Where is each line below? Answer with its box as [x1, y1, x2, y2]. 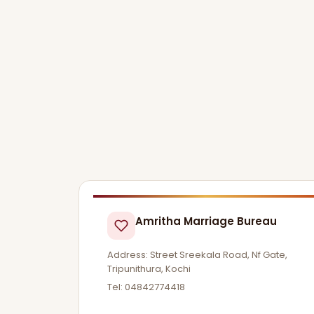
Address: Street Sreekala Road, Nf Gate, [107, 248, 287, 261]
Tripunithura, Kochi [107, 262, 191, 275]
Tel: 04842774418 [107, 280, 185, 294]
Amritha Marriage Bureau [135, 214, 277, 228]
